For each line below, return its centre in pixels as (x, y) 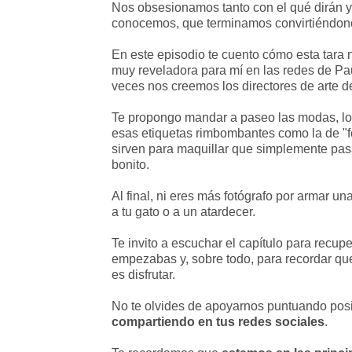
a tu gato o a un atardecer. (185, 212)
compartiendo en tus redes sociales (218, 322)
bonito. (132, 165)
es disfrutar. (143, 275)
